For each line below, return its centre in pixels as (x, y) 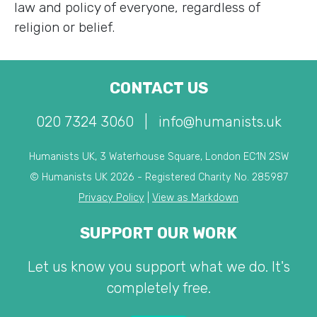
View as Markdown (195, 197)
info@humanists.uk (220, 121)
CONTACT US (158, 88)
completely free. (158, 288)
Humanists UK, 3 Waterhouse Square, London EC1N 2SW (158, 156)
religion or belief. (64, 27)
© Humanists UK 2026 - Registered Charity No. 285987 (158, 177)
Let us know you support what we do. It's (158, 266)
